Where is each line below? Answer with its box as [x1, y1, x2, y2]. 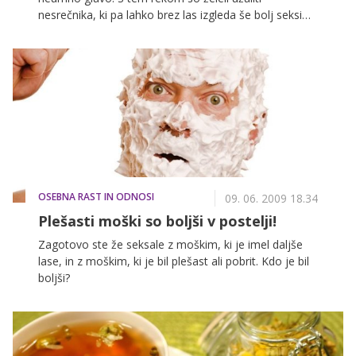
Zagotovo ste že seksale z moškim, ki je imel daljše [38, 236, 303, 252]
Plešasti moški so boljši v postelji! [38, 211, 277, 230]
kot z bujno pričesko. [38, 23, 145, 39]
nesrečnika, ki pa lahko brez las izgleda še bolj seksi [38, 6, 302, 22]
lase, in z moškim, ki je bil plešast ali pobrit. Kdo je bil [38, 253, 309, 269]
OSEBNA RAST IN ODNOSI [38, 189, 154, 203]
